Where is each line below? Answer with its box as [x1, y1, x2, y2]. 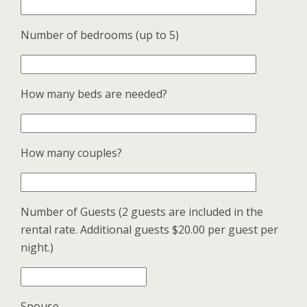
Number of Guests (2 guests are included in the [21, 204, 263, 219]
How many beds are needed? [21, 86, 167, 101]
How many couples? [21, 145, 122, 160]
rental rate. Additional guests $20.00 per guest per [21, 222, 278, 237]
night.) [21, 240, 53, 255]
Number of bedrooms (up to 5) [21, 27, 179, 42]
